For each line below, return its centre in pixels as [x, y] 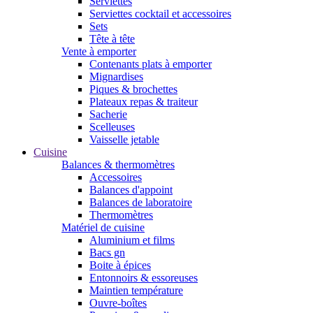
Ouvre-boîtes [118, 303]
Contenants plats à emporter [151, 64]
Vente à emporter [99, 51]
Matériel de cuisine [103, 227]
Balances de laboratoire [141, 202]
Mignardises [116, 77]
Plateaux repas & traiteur [144, 102]
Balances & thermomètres [118, 165]
